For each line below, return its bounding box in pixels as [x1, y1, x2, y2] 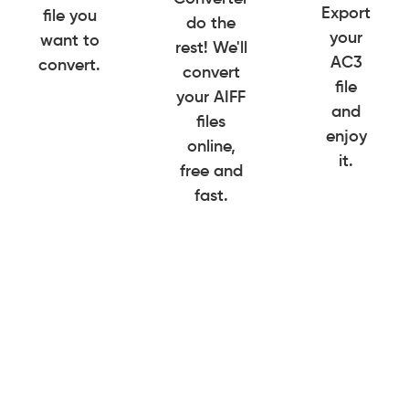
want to [39, 32, 100, 49]
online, [186, 139, 236, 156]
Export [321, 5, 371, 23]
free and [179, 163, 243, 181]
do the [186, 16, 236, 33]
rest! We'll [174, 40, 247, 58]
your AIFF [176, 89, 246, 107]
